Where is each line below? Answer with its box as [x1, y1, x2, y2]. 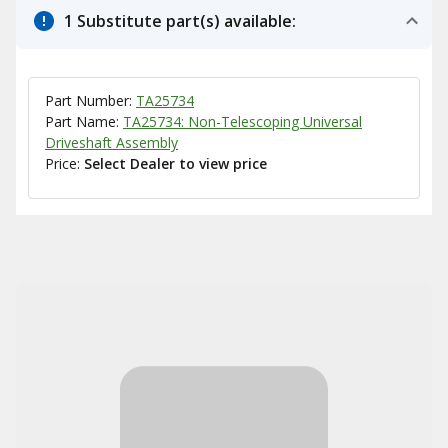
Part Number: [45, 91, 136, 110]
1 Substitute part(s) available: [64, 10, 296, 32]
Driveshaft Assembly [45, 133, 178, 152]
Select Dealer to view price [84, 154, 267, 173]
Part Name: [45, 112, 123, 131]
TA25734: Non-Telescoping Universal [123, 112, 362, 131]
